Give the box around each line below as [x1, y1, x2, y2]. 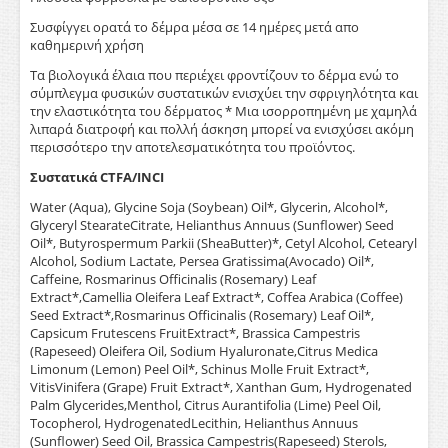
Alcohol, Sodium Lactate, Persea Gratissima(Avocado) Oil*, [30, 252, 374, 270]
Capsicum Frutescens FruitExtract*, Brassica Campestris [30, 324, 360, 342]
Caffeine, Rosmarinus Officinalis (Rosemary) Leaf [30, 270, 316, 288]
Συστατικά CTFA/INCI [30, 168, 164, 186]
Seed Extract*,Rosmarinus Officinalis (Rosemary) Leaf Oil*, [30, 306, 374, 324]
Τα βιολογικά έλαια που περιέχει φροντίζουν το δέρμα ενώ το [30, 66, 399, 84]
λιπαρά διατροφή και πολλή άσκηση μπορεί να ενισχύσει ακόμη [30, 120, 414, 138]
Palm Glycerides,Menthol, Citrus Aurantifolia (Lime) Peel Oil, [30, 396, 381, 414]
